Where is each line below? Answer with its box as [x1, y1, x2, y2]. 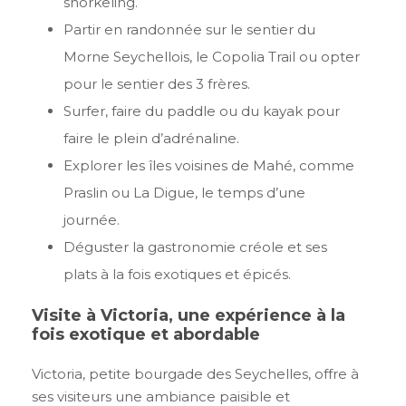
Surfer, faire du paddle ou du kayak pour [63, 102, 340, 121]
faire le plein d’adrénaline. [63, 130, 239, 148]
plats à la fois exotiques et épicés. [63, 266, 291, 284]
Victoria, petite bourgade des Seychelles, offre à [32, 365, 359, 383]
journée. [63, 211, 120, 229]
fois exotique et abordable [32, 324, 260, 345]
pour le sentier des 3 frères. [63, 75, 250, 93]
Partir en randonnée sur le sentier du [63, 21, 315, 39]
